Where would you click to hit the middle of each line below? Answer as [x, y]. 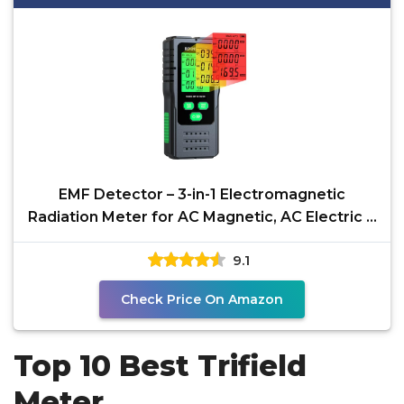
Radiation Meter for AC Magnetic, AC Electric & [202, 217]
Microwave [202, 239]
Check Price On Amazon [202, 299]
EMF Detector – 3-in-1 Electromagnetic [202, 194]
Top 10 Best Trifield [160, 366]
